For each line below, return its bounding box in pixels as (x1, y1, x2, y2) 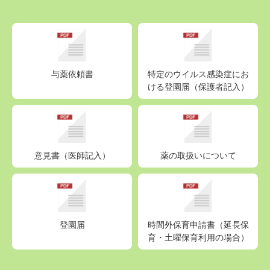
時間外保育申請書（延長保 (147, 218, 249, 231)
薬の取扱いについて (160, 149, 236, 162)
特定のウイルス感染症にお (147, 67, 249, 80)
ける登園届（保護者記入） (147, 80, 249, 92)
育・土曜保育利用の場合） (147, 231, 249, 243)
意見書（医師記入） (34, 149, 110, 162)
